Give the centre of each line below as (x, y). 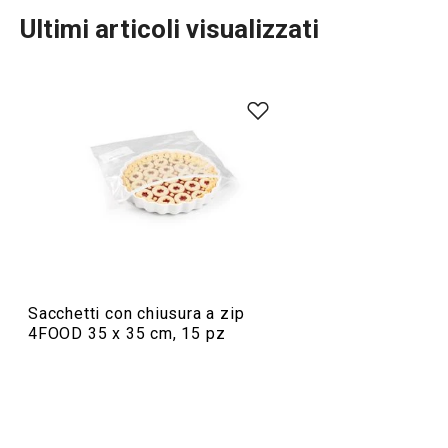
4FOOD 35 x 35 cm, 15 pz (127, 333)
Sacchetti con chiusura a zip (136, 313)
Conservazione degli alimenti (193, 144)
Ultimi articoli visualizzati (169, 29)
